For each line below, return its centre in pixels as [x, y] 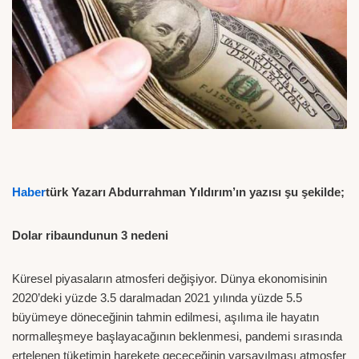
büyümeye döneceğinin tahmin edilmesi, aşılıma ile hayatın [165, 317]
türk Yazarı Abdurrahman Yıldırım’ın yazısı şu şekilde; [195, 192]
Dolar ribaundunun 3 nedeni [90, 235]
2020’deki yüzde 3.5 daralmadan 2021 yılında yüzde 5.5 [157, 297]
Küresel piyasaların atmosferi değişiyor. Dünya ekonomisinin [169, 278]
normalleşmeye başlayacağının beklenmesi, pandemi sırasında [177, 336]
